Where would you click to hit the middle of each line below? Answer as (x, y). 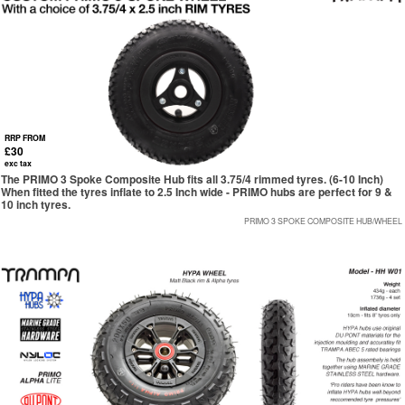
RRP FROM (25, 137)
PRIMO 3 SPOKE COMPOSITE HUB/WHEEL (323, 220)
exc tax (18, 163)
